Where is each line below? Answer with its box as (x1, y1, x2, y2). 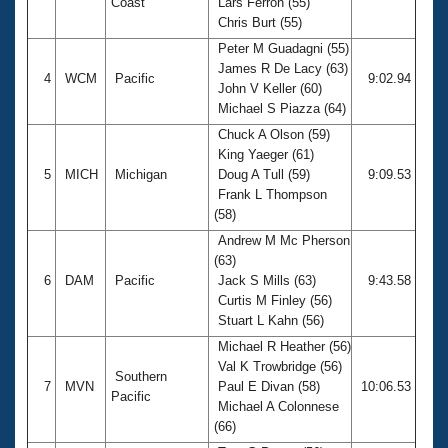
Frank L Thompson (214, 186, 327, 202)
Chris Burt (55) (214, 14, 306, 30)
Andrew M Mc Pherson (214, 232, 350, 248)
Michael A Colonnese (214, 398, 339, 414)
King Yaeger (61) (214, 146, 314, 162)
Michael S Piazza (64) (214, 100, 350, 116)
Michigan (111, 166, 171, 182)
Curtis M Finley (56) (214, 292, 332, 308)
